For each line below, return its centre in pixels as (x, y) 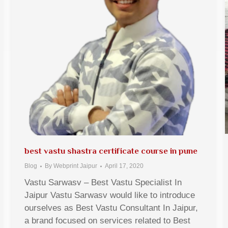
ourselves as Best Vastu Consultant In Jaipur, (111, 208)
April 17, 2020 (124, 166)
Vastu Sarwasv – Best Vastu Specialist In (103, 182)
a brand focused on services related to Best (107, 221)
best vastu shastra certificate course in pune (111, 151)
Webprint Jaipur (75, 166)
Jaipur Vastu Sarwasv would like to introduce (110, 195)
